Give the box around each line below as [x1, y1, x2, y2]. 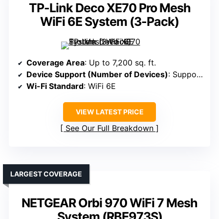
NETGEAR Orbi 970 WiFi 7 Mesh [22, 196, 197, 211]
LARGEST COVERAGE [10, 170, 82, 178]
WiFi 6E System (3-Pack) [40, 14, 179, 29]
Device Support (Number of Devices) [26, 69, 168, 80]
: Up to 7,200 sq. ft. [85, 58, 156, 68]
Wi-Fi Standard [26, 81, 84, 91]
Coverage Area [26, 58, 85, 68]
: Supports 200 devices [168, 69, 197, 80]
